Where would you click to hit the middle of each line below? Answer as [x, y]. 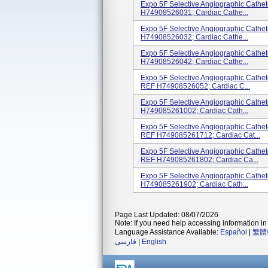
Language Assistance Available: [167, 232]
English [154, 242]
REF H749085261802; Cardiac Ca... [200, 160]
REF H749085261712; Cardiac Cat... [200, 135]
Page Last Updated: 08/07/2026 [167, 215]
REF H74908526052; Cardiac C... [195, 86]
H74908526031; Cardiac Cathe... [194, 13]
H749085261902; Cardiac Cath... [194, 184]
